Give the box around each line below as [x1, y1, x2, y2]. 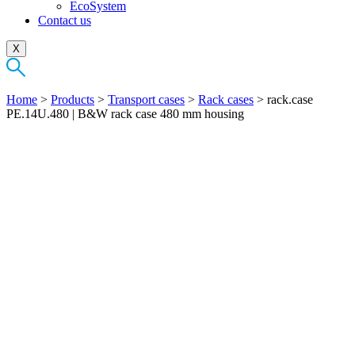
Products [51, 92, 94, 106]
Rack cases [198, 92, 254, 106]
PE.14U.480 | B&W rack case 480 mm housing [6, 106, 244, 120]
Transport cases [108, 92, 185, 106]
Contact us [38, 13, 91, 27]
